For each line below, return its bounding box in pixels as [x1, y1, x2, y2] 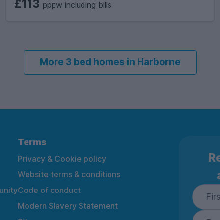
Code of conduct [18, 185, 81, 195]
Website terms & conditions [18, 169, 120, 179]
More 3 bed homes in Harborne [39, 56, 181, 68]
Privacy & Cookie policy [18, 153, 106, 164]
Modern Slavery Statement [18, 200, 118, 211]
